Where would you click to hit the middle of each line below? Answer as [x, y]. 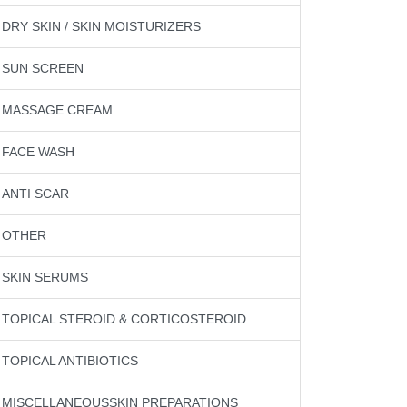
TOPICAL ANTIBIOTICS [70, 361]
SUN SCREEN [43, 68]
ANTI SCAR [35, 194]
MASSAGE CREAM [57, 110]
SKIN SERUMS [45, 277]
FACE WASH [38, 152]
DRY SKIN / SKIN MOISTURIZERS [101, 26]
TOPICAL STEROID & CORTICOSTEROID [124, 319]
